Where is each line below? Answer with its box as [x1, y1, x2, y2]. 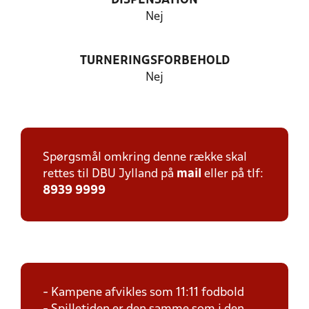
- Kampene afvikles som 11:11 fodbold [43, 287, 244, 299]
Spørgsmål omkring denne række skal [43, 152, 247, 163]
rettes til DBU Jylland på [43, 168, 177, 180]
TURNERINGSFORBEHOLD [79, 55, 230, 67]
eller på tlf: [201, 168, 263, 180]
